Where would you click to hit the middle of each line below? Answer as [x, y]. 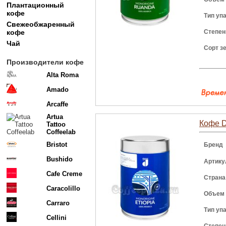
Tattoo [56, 124]
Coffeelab [61, 132]
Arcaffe [57, 104]
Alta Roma [63, 75]
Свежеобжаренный [41, 24]
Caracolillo [63, 188]
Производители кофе [45, 62]
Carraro [58, 203]
